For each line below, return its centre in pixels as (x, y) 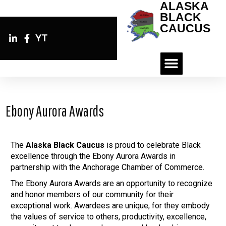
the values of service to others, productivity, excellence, (109, 216)
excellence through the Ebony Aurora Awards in (93, 156)
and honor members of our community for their (92, 194)
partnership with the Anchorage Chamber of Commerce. (108, 167)
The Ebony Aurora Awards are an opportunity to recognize (112, 183)
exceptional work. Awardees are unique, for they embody (110, 205)
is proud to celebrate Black (153, 145)
